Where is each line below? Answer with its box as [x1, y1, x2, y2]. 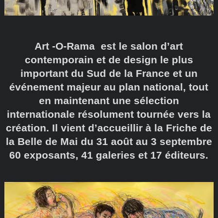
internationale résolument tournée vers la [7, 108, 211, 120]
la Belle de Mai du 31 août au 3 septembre [5, 135, 212, 147]
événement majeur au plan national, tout [9, 81, 209, 92]
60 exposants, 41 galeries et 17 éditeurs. [9, 149, 209, 161]
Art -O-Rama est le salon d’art [35, 40, 183, 52]
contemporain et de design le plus [24, 54, 193, 65]
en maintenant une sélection [38, 94, 179, 106]
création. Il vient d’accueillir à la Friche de [5, 122, 212, 133]
